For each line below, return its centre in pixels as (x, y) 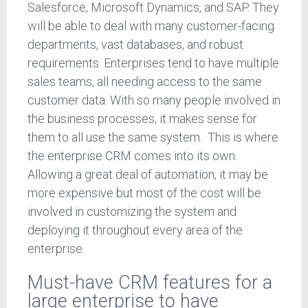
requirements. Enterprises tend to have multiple (153, 63)
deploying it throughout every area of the (135, 230)
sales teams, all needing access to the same (145, 82)
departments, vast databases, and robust (135, 45)
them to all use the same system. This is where (153, 137)
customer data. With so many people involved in (154, 100)
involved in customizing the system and (132, 212)
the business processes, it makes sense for (142, 119)
